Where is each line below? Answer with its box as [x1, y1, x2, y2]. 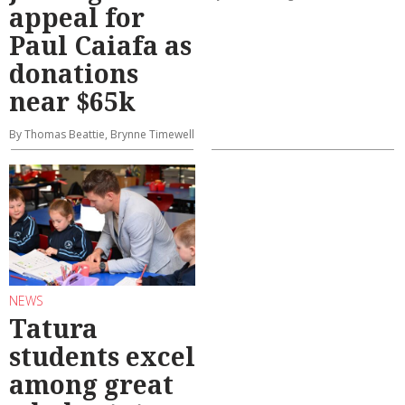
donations [9, 56, 138, 91]
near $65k [9, 84, 136, 119]
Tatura [9, 311, 98, 346]
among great [9, 367, 174, 402]
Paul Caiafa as [9, 28, 192, 63]
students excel [9, 339, 195, 374]
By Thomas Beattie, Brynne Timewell [9, 127, 194, 143]
